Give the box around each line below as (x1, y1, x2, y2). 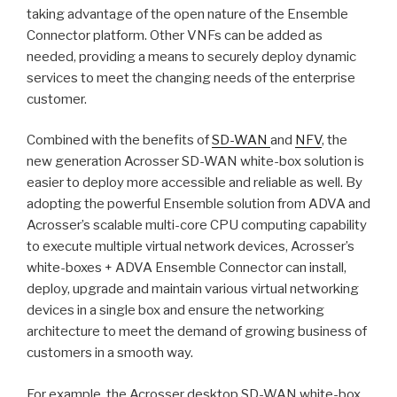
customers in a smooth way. (27, 345, 193, 362)
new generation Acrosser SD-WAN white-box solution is (27, 153, 364, 170)
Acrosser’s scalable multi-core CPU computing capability (27, 217, 367, 234)
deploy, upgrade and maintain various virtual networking (27, 281, 359, 298)
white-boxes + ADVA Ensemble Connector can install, (27, 260, 346, 276)
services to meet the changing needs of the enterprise (27, 69, 355, 86)
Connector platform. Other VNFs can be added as (27, 27, 323, 43)
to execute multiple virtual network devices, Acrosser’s (27, 238, 354, 255)
